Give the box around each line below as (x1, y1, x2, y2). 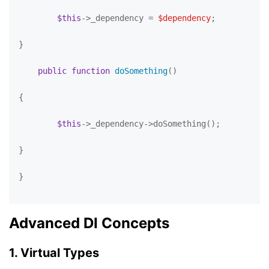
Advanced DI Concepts (9, 214, 169, 232)
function (71, 66, 110, 76)
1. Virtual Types (9, 246, 99, 260)
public (38, 66, 67, 76)
